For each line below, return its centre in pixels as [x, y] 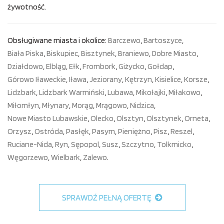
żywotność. [27, 6]
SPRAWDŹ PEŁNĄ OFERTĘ [107, 197]
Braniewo [133, 53]
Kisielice [168, 79]
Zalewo [95, 157]
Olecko [102, 118]
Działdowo [25, 66]
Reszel [181, 131]
